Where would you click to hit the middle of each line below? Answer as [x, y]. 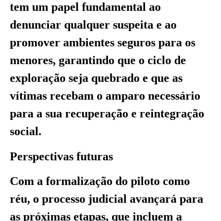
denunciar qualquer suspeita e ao [93, 25]
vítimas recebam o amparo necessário [105, 96]
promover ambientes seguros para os [103, 43]
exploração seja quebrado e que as [96, 78]
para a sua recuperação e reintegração [107, 114]
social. [26, 131]
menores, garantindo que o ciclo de [98, 60]
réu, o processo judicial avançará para [107, 199]
